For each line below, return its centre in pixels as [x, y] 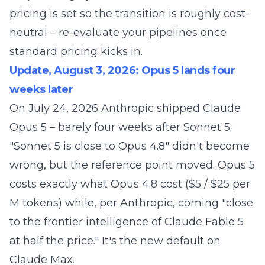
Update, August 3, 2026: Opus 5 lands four [122, 70]
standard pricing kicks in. [76, 51]
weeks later [41, 89]
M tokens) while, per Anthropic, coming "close [131, 203]
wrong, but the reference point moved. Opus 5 [132, 165]
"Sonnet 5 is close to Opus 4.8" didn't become [130, 146]
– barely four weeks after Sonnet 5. [139, 127]
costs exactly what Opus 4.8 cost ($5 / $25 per [130, 184]
